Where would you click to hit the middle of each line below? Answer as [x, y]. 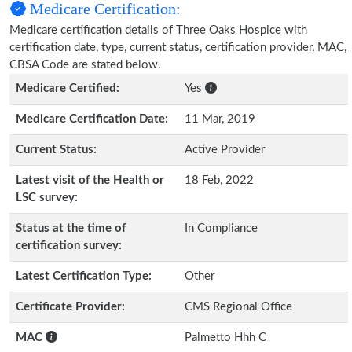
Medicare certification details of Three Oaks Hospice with [158, 30]
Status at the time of [71, 228]
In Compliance [221, 228]
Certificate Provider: [70, 307]
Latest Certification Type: [84, 276]
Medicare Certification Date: [92, 119]
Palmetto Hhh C [225, 337]
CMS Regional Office [238, 307]
